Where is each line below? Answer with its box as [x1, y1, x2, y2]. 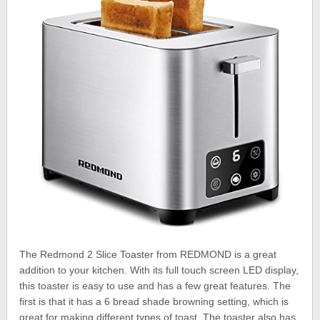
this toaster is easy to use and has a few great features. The [19, 279, 291, 291]
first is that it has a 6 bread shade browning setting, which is [19, 295, 289, 307]
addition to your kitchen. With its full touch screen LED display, [19, 264, 299, 276]
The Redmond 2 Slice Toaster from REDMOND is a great [19, 248, 277, 260]
